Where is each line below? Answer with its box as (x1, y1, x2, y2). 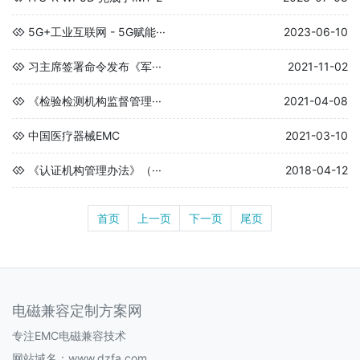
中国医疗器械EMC (28, 128, 120, 142)
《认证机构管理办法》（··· (28, 162, 162, 177)
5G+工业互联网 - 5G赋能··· (28, 24, 166, 39)
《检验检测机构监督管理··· (28, 93, 162, 108)
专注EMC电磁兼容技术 (12, 328, 126, 342)
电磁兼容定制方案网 (12, 301, 142, 319)
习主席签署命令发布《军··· (28, 59, 162, 73)
